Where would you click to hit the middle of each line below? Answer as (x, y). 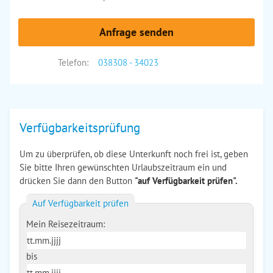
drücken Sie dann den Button (77, 181)
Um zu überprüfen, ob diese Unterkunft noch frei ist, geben (134, 154)
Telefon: (73, 62)
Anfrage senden (136, 32)
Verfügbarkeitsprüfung (80, 128)
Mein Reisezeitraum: (66, 224)
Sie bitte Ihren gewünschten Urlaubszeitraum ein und (123, 167)
